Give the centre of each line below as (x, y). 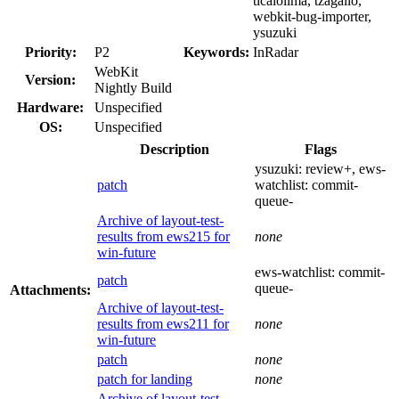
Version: (50, 79)
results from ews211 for (163, 323)
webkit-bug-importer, (312, 16)
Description (174, 149)
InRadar (276, 52)
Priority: (50, 52)
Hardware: (50, 107)
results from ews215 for (163, 236)
